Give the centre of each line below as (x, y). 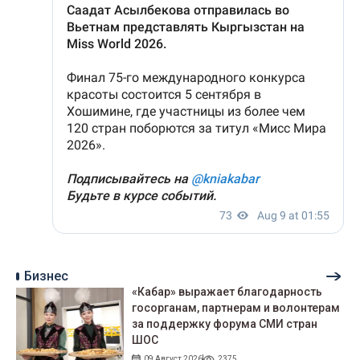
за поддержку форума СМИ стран (225, 324)
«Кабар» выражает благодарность (227, 292)
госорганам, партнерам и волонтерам (236, 308)
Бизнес (46, 276)
